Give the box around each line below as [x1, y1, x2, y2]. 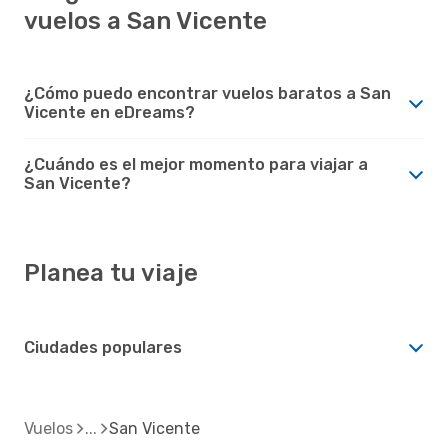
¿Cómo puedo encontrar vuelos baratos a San [24, 83, 391, 103]
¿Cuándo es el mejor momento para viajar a [24, 154, 368, 174]
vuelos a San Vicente [24, 6, 267, 35]
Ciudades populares [24, 337, 182, 357]
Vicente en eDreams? [24, 102, 195, 122]
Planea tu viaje [24, 258, 198, 287]
